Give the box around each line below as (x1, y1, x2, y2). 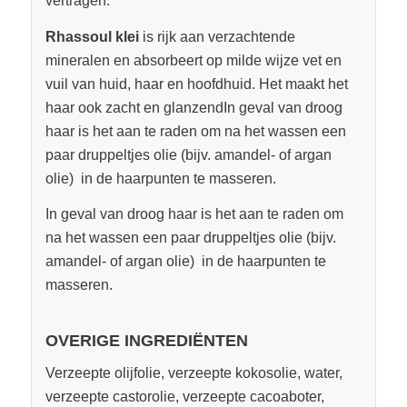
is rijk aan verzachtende (142, 28, 295, 45)
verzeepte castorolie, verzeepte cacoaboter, (45, 389, 324, 405)
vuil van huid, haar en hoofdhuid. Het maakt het (45, 75, 348, 92)
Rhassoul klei (45, 28, 143, 45)
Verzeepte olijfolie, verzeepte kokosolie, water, (45, 365, 342, 382)
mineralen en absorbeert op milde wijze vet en (45, 52, 342, 68)
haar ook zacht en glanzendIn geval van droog (45, 99, 342, 115)
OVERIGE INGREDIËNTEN (45, 331, 248, 350)
